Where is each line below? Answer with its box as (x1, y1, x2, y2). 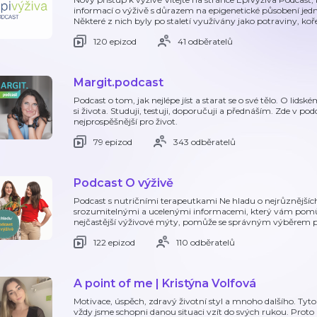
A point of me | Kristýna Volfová (74, 277, 256, 290)
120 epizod (93, 35, 137, 47)
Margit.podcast (74, 76, 163, 89)
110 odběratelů (176, 236, 235, 248)
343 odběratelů (173, 136, 236, 147)
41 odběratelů (178, 35, 233, 47)
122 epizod (93, 236, 135, 248)
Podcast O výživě (74, 176, 173, 190)
